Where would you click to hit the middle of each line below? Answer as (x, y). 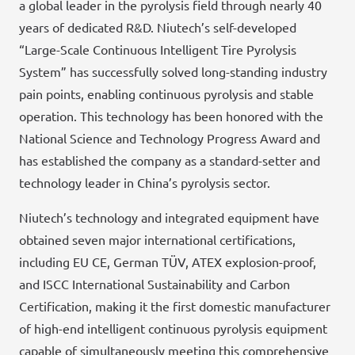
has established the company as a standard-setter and (170, 160)
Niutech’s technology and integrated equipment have (169, 218)
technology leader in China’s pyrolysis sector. (145, 183)
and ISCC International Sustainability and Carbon (155, 284)
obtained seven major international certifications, (157, 240)
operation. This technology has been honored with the (171, 116)
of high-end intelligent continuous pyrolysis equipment (173, 328)
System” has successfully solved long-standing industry (173, 72)
